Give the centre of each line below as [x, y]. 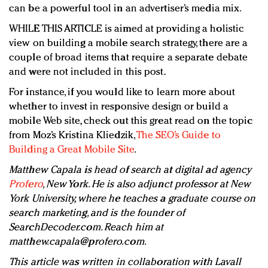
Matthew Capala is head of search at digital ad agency [130, 170]
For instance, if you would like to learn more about [122, 93]
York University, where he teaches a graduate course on [133, 199]
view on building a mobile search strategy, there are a [129, 44]
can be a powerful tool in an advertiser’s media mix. [126, 9]
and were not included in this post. [88, 72]
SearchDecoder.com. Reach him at [86, 228]
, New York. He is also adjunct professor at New [147, 185]
